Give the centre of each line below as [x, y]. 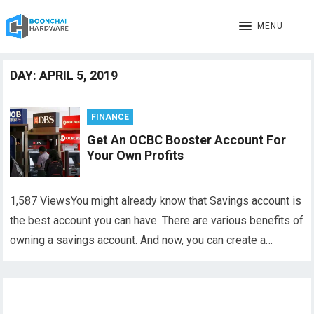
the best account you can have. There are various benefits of [157, 220]
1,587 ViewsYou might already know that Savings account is [156, 201]
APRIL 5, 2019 [79, 75]
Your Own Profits [136, 155]
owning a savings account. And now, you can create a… [142, 240]
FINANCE [110, 117]
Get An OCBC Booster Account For [187, 140]
